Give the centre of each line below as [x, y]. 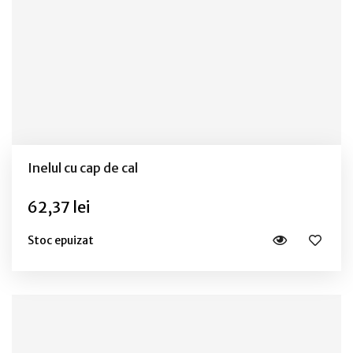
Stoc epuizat [61, 240]
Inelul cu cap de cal [83, 168]
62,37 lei [59, 207]
